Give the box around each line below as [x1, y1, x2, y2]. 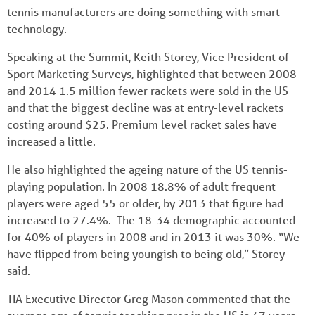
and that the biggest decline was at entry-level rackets [7, 99, 283, 115]
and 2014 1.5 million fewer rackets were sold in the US [7, 82, 288, 98]
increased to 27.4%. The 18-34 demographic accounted [7, 212, 295, 227]
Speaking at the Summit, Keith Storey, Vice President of [7, 49, 289, 64]
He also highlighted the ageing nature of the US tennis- [7, 161, 288, 176]
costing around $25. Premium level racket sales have [7, 116, 277, 131]
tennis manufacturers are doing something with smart [7, 4, 280, 19]
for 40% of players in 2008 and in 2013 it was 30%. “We [7, 229, 300, 244]
